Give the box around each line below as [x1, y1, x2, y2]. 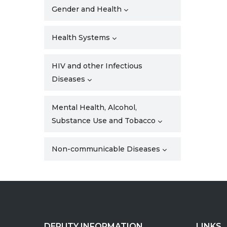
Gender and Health [52, 5, 122, 14]
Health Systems [52, 33, 110, 42]
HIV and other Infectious [52, 61, 142, 70]
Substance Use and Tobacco [52, 116, 156, 125]
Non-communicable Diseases [52, 144, 160, 154]
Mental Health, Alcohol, [52, 103, 137, 112]
